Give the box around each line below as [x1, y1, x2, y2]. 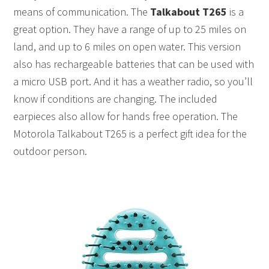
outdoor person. [13, 144, 88, 159]
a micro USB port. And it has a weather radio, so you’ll [13, 74, 253, 89]
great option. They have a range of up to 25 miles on [13, 22, 247, 37]
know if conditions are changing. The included [13, 92, 218, 106]
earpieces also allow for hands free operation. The [13, 109, 238, 124]
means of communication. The [13, 5, 151, 19]
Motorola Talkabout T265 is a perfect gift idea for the [13, 127, 247, 141]
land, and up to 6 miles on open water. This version [13, 40, 241, 54]
